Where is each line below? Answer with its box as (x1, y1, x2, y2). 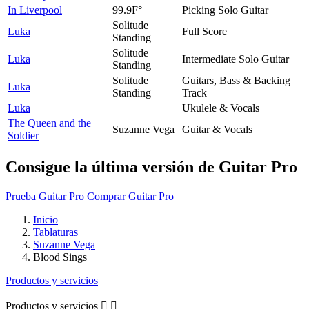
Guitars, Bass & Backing (182, 74, 290, 86)
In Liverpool (8, 3, 62, 16)
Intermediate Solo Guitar (182, 52, 289, 65)
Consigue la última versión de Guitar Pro (6, 157, 297, 176)
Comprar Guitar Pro (87, 190, 174, 202)
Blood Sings (33, 250, 87, 263)
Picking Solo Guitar (182, 3, 268, 16)
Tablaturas (33, 226, 78, 238)
